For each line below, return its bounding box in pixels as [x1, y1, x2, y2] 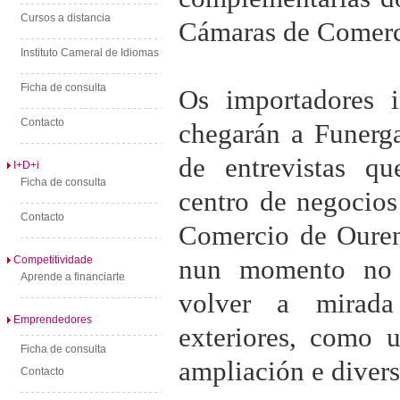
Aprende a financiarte [21, 271, 125, 283]
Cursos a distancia [21, 12, 111, 24]
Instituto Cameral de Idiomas [21, 46, 159, 59]
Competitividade [13, 254, 93, 266]
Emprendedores [13, 313, 92, 326]
